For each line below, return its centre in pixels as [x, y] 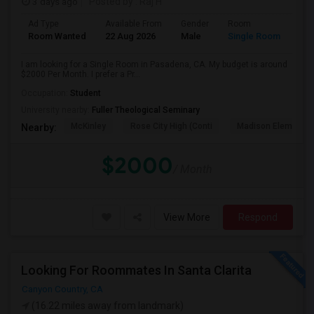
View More [187, 217]
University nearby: [56, 110]
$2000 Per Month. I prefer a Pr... [81, 74]
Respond [258, 217]
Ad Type [43, 24]
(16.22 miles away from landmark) [107, 306]
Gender [195, 24]
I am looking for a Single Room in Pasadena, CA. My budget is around [154, 64]
